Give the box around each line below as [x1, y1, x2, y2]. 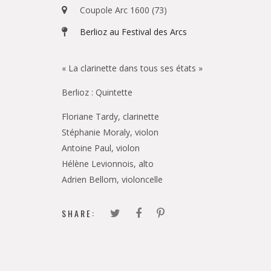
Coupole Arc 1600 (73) [80, 4, 167, 16]
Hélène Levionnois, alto [62, 158, 154, 169]
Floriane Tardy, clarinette [62, 111, 159, 122]
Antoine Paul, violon [62, 142, 140, 154]
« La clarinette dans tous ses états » [62, 62, 203, 74]
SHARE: [62, 207, 96, 220]
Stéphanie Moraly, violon [62, 126, 158, 138]
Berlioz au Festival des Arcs [80, 26, 187, 38]
